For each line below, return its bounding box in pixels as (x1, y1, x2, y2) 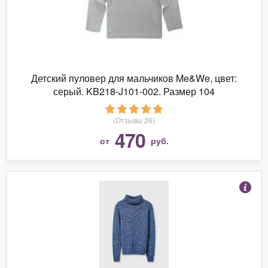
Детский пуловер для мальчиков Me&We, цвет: (31, 71, 237, 85)
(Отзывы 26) (113, 114, 155, 125)
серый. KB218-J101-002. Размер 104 (53, 84, 215, 98)
